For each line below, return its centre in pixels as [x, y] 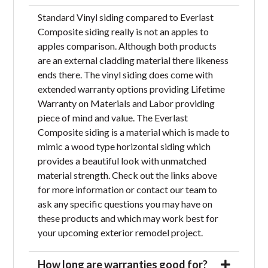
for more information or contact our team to [128, 189]
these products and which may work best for [128, 218]
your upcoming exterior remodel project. [121, 232]
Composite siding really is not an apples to [124, 31]
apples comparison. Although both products [127, 45]
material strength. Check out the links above [128, 175]
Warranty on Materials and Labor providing [127, 103]
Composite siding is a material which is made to [134, 132]
